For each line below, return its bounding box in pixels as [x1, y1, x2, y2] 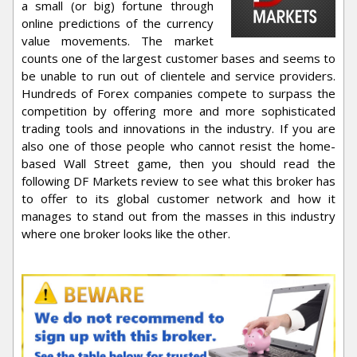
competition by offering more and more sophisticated [21, 103, 336, 119]
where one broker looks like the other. [21, 226, 230, 241]
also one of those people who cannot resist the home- [21, 138, 336, 154]
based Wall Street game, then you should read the [21, 155, 336, 171]
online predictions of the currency [21, 15, 214, 31]
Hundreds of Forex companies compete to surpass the [21, 85, 336, 101]
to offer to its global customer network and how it [21, 190, 336, 206]
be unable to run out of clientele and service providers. [21, 68, 336, 84]
